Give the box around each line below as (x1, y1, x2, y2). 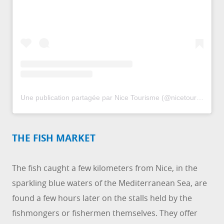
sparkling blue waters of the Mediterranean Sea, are (12, 177, 207, 189)
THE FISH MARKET (12, 131, 95, 145)
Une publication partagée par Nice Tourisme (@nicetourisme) (196, 93, 203, 102)
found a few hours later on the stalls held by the (12, 192, 192, 204)
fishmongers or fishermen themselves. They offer (12, 207, 197, 219)
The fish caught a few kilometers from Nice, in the (12, 162, 197, 174)
